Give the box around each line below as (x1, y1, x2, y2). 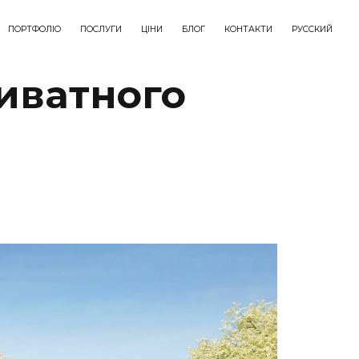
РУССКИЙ (292, 24, 333, 34)
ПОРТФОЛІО (8, 24, 61, 34)
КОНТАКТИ (224, 24, 272, 34)
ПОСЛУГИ (80, 24, 122, 34)
